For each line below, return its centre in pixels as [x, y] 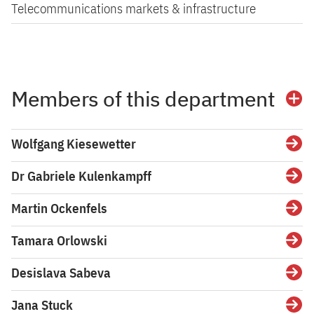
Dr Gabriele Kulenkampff [81, 176]
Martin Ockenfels [59, 208]
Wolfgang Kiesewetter [74, 144]
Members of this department [143, 98]
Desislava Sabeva [61, 273]
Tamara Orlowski [59, 240]
